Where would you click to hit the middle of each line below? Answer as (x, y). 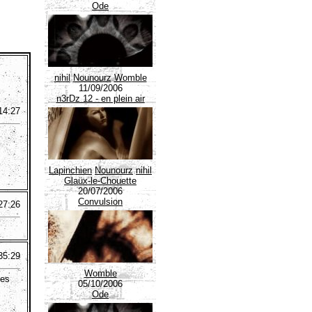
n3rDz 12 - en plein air (100, 99)
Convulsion (100, 202)
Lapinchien (70, 170)
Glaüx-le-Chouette (100, 181)
